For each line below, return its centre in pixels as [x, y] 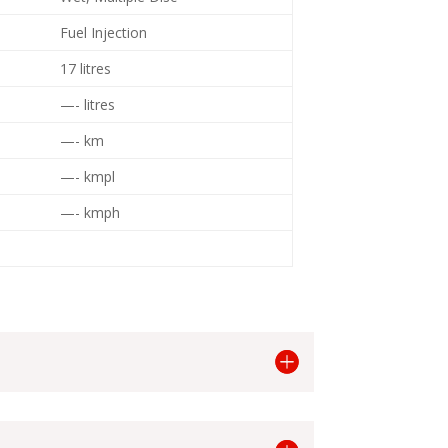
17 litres [86, 69]
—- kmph [90, 213]
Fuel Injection [104, 33]
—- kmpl [88, 177]
